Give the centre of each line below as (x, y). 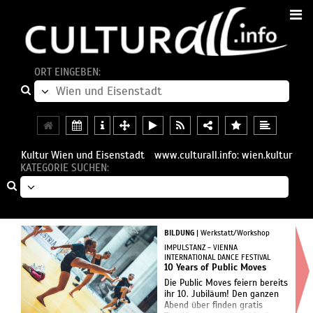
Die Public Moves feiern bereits (226, 283)
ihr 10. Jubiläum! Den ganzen (221, 294)
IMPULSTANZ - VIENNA (201, 248)
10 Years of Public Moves (215, 268)
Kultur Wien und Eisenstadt (83, 155)
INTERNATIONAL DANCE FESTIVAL (217, 257)
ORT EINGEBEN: (67, 72)
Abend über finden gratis (213, 306)
